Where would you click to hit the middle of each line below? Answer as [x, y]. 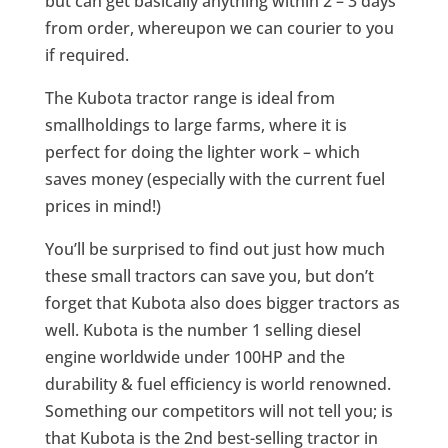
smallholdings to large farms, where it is [195, 125]
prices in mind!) [102, 206]
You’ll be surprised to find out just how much [214, 249]
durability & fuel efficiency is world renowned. [217, 384]
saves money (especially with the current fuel [214, 179]
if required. [86, 55]
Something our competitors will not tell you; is [218, 411]
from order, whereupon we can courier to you [219, 28]
